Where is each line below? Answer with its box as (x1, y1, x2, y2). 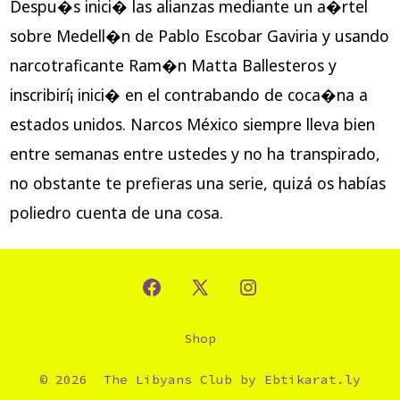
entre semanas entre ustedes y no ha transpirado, (9, 142, 380, 164)
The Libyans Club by (104, 371, 264, 388)
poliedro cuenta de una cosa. (9, 201, 223, 223)
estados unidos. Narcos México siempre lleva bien (9, 112, 375, 135)
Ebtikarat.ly (264, 371, 361, 388)
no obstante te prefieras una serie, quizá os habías (9, 171, 386, 194)
